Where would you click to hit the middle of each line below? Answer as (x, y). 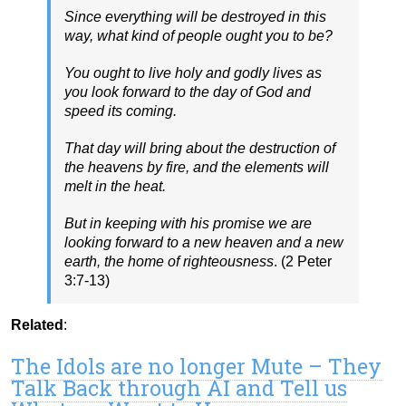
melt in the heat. (115, 186)
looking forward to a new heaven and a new (204, 242)
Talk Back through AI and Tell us (179, 387)
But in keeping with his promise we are (188, 223)
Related (37, 324)
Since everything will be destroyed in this (195, 16)
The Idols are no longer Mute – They (196, 366)
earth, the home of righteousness (169, 261)
